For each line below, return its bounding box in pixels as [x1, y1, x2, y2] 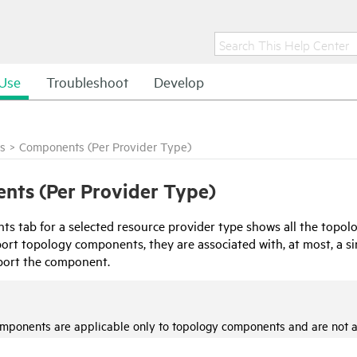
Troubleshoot [46, 73, 128, 91]
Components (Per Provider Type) [19, 139, 191, 154]
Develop [154, 73, 204, 91]
